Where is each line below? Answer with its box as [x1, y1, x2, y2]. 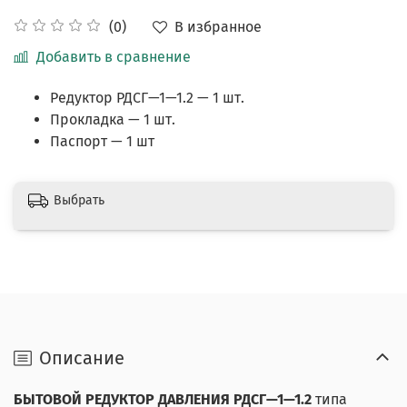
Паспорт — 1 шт [50, 132, 154, 150]
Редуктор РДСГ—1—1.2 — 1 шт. [50, 88, 244, 106]
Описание [39, 347, 124, 370]
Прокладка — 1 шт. [50, 110, 175, 128]
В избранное [174, 17, 262, 35]
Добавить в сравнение [36, 47, 191, 65]
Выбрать [54, 192, 104, 208]
